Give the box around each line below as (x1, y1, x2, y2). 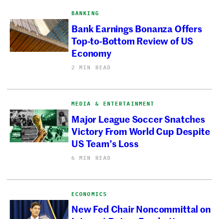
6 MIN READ (71, 154, 111, 161)
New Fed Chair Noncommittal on (71, 202, 211, 216)
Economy (71, 45, 111, 59)
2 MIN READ (71, 64, 111, 71)
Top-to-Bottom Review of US (71, 33, 194, 47)
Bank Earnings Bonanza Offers (71, 21, 202, 35)
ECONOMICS (71, 190, 107, 197)
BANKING (71, 10, 99, 17)
